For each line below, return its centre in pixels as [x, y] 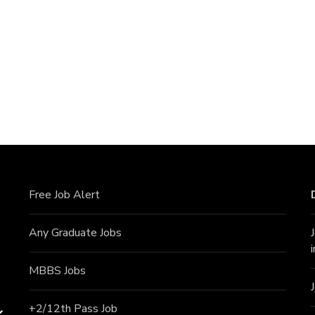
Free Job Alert [64, 194]
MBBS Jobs [57, 270]
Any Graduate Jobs [75, 232]
